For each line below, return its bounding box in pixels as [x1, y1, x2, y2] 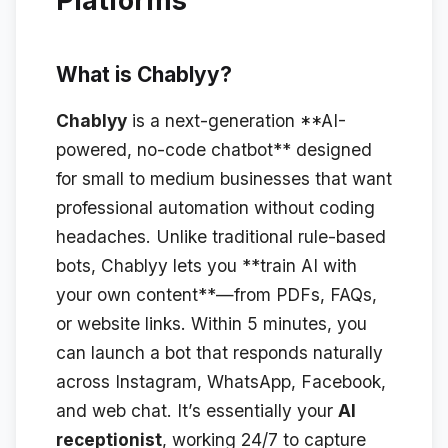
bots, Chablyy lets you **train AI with [56, 254, 357, 276]
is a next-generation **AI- [127, 109, 346, 131]
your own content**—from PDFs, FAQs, [56, 283, 377, 305]
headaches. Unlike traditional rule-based [56, 225, 386, 247]
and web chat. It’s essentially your [56, 399, 338, 421]
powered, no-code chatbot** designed [56, 138, 372, 160]
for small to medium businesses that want [56, 167, 392, 189]
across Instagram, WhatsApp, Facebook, [56, 370, 386, 392]
